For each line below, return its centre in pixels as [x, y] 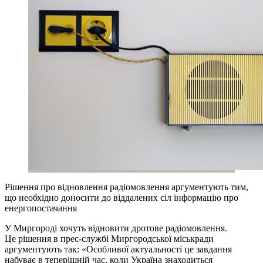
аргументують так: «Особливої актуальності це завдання [118, 249]
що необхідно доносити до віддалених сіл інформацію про [122, 197]
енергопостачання [41, 208]
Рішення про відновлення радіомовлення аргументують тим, [127, 187]
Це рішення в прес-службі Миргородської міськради [109, 238]
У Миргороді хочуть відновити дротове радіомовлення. [116, 228]
